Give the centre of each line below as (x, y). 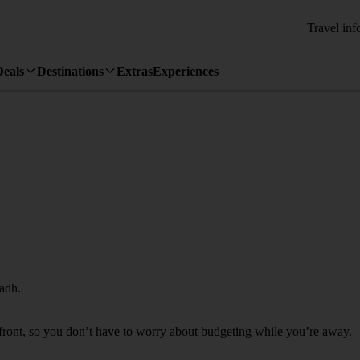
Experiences (186, 71)
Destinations (70, 71)
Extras (135, 71)
